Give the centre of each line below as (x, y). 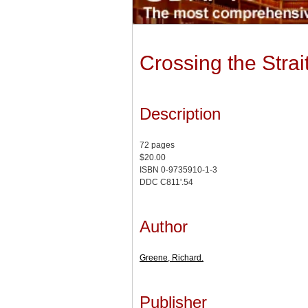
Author (164, 227)
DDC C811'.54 (166, 183)
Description (180, 114)
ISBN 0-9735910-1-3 (178, 170)
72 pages (157, 145)
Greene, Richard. (172, 258)
